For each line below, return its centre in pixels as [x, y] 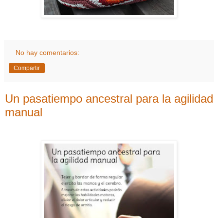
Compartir [27, 68]
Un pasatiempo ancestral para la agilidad [109, 98]
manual [24, 112]
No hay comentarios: [48, 52]
